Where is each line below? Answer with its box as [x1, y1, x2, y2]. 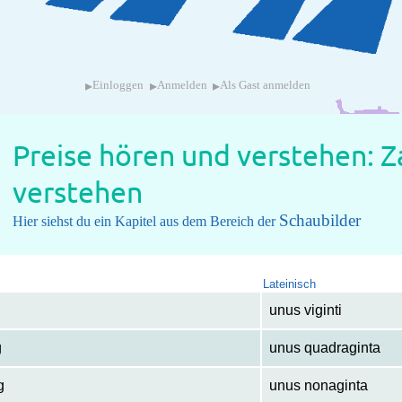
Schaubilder [279, 211, 362, 231]
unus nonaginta [269, 378, 369, 394]
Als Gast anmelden [220, 79, 311, 92]
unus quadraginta [269, 340, 381, 356]
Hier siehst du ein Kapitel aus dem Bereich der [13, 214, 280, 230]
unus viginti [269, 302, 343, 319]
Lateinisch [263, 277, 317, 292]
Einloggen [92, 79, 144, 92]
